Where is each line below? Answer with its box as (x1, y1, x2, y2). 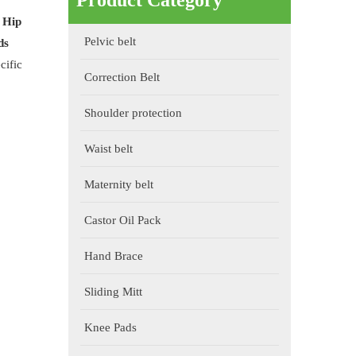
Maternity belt (84, 178, 153, 191)
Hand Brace (84, 250, 143, 262)
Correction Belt (84, 71, 160, 83)
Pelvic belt (84, 35, 136, 48)
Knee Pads (84, 321, 137, 334)
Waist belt (84, 142, 133, 155)
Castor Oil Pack (84, 214, 161, 226)
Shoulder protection (84, 106, 182, 119)
